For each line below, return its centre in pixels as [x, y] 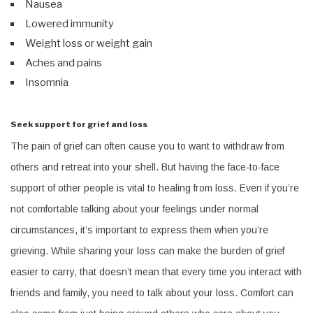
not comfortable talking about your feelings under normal [134, 209]
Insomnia [47, 82]
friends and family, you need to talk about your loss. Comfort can [152, 293]
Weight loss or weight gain [89, 43]
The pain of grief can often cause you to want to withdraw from [147, 146]
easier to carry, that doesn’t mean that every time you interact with [156, 272]
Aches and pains [64, 63]
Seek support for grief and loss [79, 124]
